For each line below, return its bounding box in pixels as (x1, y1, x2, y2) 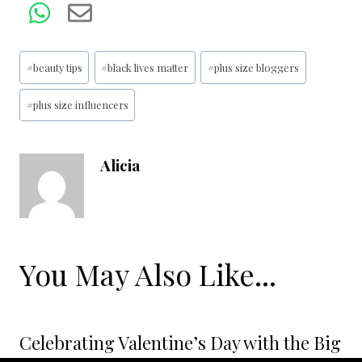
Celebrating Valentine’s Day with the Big (19, 330, 341, 356)
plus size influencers (32, 98, 128, 112)
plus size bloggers (214, 60, 300, 74)
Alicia (100, 154, 140, 176)
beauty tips (32, 60, 82, 74)
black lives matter (107, 60, 189, 74)
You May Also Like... (19, 255, 276, 294)
